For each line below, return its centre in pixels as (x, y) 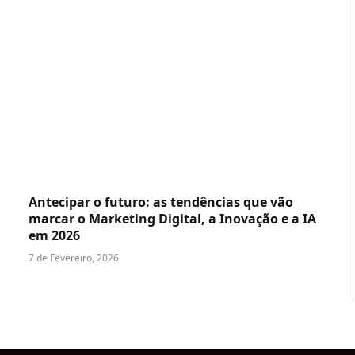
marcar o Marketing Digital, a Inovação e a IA (172, 218)
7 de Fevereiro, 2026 (74, 258)
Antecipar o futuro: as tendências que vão (161, 202)
